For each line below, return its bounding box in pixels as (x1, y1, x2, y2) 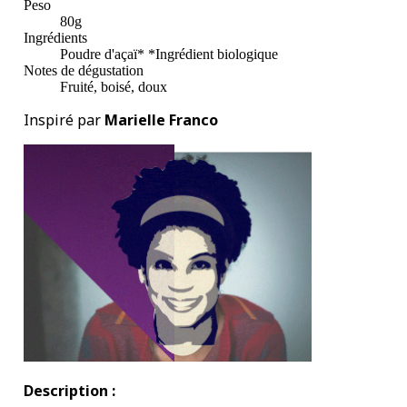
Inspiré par (24, 110, 101, 131)
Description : (24, 381, 115, 402)
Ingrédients (24, 30, 87, 46)
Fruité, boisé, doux (60, 79, 167, 95)
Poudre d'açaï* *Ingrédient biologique (60, 46, 278, 63)
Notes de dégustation (24, 63, 144, 79)
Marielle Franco (101, 110, 218, 131)
